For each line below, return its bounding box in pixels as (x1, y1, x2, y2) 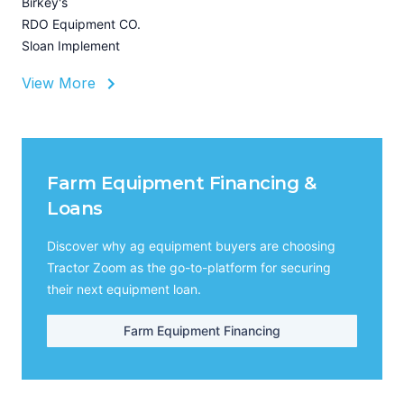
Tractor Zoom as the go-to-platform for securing (47, 260, 331, 276)
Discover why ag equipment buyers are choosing (47, 238, 335, 254)
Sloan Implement (22, 38, 120, 54)
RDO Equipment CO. (22, 16, 141, 32)
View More (22, 73, 100, 92)
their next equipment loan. (47, 281, 201, 298)
